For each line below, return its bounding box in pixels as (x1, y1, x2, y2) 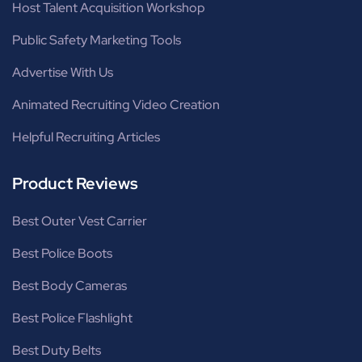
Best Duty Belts (12, 342, 101, 360)
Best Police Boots (12, 245, 112, 263)
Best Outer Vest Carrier (12, 213, 147, 230)
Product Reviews (12, 173, 138, 195)
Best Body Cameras (12, 277, 127, 295)
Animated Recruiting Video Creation (12, 96, 220, 114)
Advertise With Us (12, 64, 113, 82)
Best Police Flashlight (12, 309, 133, 327)
